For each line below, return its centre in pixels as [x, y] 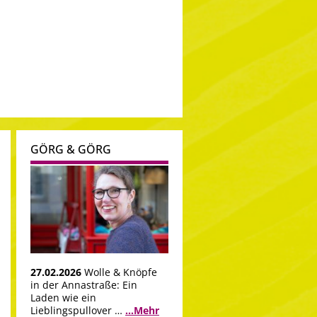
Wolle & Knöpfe [121, 272]
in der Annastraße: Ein [84, 285]
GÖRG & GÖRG [71, 149]
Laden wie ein [63, 298]
